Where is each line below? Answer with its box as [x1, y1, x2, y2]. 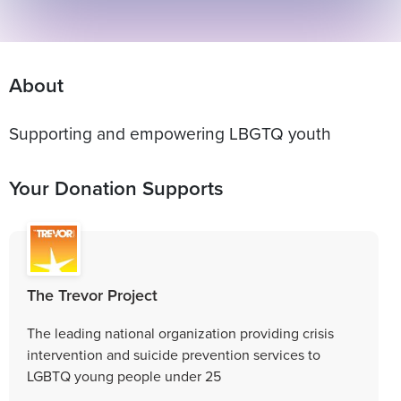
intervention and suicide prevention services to [27, 344, 320, 364]
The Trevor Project [27, 283, 158, 306]
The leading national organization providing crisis [27, 322, 334, 343]
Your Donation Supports [9, 173, 224, 202]
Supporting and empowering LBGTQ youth [9, 120, 331, 145]
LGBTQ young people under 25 [27, 365, 221, 386]
